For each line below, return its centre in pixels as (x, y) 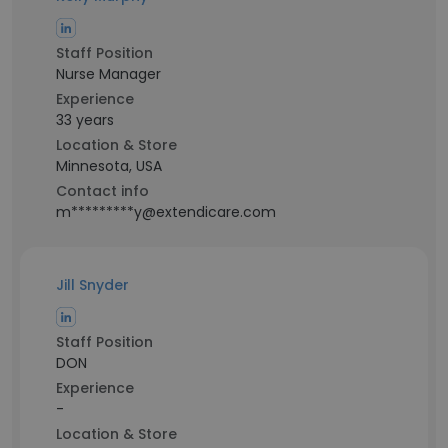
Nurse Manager (108, 74)
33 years (85, 120)
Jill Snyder (92, 285)
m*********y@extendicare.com (166, 212)
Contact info (102, 191)
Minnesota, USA (109, 166)
